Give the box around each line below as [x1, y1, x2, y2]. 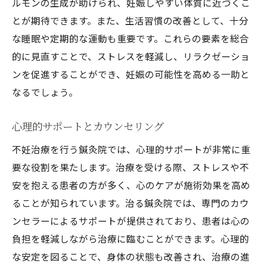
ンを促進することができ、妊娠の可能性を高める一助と [12, 67, 250, 80]
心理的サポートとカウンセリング [12, 119, 164, 133]
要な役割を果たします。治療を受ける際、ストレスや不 [12, 160, 249, 173]
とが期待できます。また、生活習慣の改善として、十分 [12, 14, 249, 27]
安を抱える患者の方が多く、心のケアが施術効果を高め [12, 178, 250, 191]
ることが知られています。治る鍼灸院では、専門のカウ [12, 196, 249, 209]
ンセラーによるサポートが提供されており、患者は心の [12, 214, 250, 227]
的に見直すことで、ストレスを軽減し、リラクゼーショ [12, 49, 250, 63]
